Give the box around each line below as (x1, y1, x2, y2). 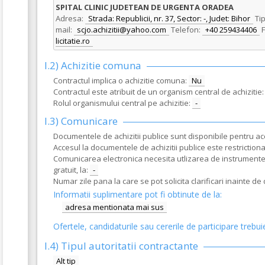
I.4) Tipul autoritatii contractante (44, 239, 198, 253)
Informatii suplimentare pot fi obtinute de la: (53, 189, 222, 200)
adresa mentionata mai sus (65, 202, 164, 212)
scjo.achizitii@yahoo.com (77, 24, 166, 35)
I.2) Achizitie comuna (44, 59, 141, 72)
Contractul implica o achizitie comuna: (53, 75, 187, 86)
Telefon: (171, 24, 201, 35)
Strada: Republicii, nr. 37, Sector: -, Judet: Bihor (88, 13, 250, 24)
